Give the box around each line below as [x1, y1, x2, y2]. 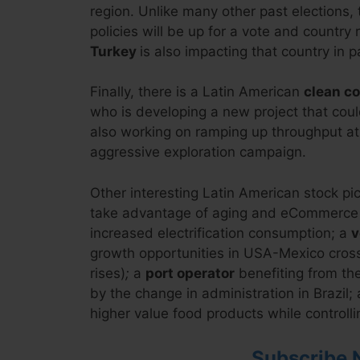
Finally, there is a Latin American [90, 84, 304, 100]
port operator [145, 264, 235, 281]
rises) [90, 264, 125, 281]
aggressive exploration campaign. [90, 144, 306, 160]
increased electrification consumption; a [90, 224, 351, 241]
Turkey [90, 43, 140, 59]
